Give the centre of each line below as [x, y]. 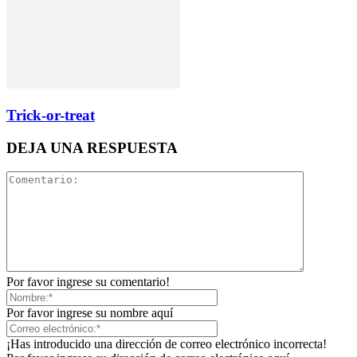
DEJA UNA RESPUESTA [92, 147]
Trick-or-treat [51, 115]
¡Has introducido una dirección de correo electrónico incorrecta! [167, 344]
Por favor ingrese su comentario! [88, 282]
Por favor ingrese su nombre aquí [90, 313]
